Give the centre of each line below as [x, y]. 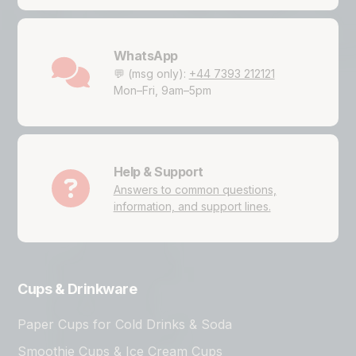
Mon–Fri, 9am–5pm [162, 90]
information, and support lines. [192, 206]
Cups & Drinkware [77, 289]
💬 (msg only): [151, 74]
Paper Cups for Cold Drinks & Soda [125, 324]
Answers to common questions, [195, 190]
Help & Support [158, 172]
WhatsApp [145, 56]
